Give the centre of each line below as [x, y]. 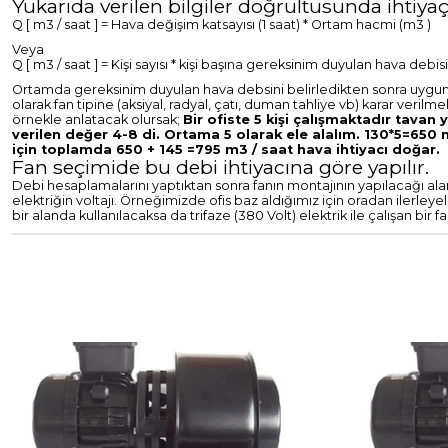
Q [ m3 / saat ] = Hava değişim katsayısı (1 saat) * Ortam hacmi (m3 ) [221, 25]
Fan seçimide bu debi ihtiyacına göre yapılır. [220, 167]
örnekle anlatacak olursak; [96, 120]
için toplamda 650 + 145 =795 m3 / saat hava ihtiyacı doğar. [226, 150]
